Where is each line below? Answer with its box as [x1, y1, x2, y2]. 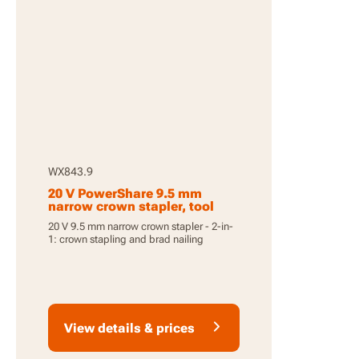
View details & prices [64, 320, 195, 336]
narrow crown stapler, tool [48, 199, 214, 214]
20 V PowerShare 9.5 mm [48, 186, 202, 201]
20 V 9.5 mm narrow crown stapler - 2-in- [48, 220, 233, 232]
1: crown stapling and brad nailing [48, 233, 204, 245]
